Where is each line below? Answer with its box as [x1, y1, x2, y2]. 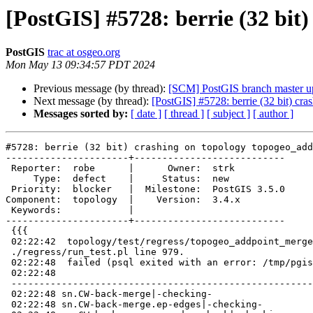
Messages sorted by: [34, 108, 128, 120]
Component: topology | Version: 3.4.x [6, 194, 240, 205]
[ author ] [253, 108, 293, 120]
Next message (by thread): [34, 95, 152, 108]
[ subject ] [207, 108, 250, 120]
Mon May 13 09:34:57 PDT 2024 [6, 59, 155, 71]
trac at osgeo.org [48, 46, 120, 59]
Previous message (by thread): [34, 82, 168, 95]
